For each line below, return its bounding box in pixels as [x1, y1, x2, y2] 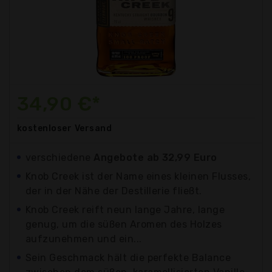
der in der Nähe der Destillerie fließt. [25, 185, 202, 197]
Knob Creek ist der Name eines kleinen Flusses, [25, 170, 251, 182]
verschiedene [25, 151, 94, 163]
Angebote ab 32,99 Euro [93, 151, 217, 163]
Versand [74, 123, 112, 134]
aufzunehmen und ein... [25, 233, 142, 245]
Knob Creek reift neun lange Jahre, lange [25, 203, 225, 216]
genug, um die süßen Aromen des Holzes [25, 218, 222, 230]
